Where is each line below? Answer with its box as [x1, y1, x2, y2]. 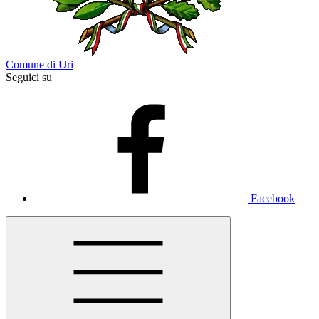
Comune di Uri [6, 58, 73, 70]
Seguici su [6, 71, 52, 83]
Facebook [251, 192, 295, 204]
